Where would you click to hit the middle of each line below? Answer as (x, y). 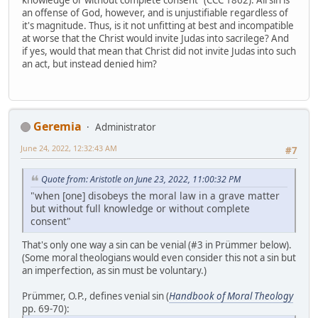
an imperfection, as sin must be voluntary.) (114, 270)
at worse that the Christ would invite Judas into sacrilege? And (155, 39)
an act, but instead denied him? (89, 64)
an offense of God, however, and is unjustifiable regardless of (155, 13)
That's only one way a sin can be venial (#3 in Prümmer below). (157, 245)
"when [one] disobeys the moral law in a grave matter (155, 195)
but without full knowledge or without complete (140, 208)
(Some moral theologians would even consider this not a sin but (159, 257)
